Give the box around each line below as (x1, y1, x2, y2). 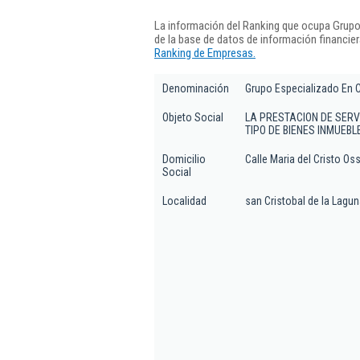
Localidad (162, 194, 207, 207)
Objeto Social (162, 111, 223, 124)
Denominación (162, 82, 229, 95)
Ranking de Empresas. (154, 45, 256, 60)
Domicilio (162, 153, 206, 166)
